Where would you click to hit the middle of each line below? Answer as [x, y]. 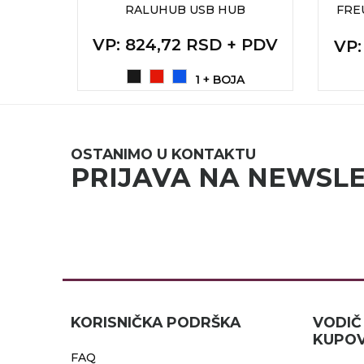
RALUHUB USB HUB [185, 10]
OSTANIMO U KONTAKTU [163, 154]
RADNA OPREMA [80, 20]
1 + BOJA [219, 80]
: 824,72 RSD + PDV [197, 45]
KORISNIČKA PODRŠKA [156, 322]
